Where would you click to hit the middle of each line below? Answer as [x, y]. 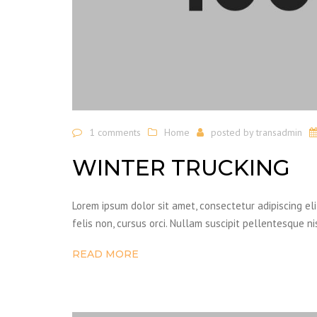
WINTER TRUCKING [181, 168]
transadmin [279, 132]
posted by [234, 132]
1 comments [115, 132]
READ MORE [105, 254]
